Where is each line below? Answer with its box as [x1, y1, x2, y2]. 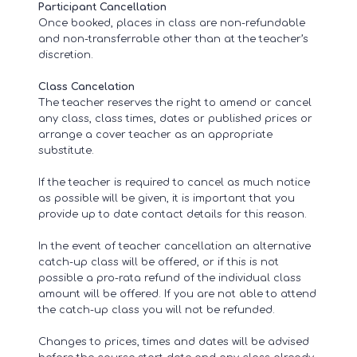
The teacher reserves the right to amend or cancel [38, 96, 312, 108]
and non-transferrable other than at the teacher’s [38, 33, 308, 45]
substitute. [38, 144, 97, 156]
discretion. [38, 49, 93, 61]
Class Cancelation [38, 80, 135, 92]
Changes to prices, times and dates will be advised [38, 335, 309, 347]
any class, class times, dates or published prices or [38, 112, 312, 124]
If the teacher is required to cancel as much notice [38, 176, 310, 188]
